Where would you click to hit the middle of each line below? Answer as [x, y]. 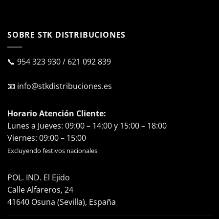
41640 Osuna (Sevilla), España [62, 202]
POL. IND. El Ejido [39, 177]
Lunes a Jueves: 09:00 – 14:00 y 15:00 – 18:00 [87, 125]
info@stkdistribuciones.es [65, 86]
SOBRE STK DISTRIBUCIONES [67, 35]
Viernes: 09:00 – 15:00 [47, 138]
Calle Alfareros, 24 [40, 189]
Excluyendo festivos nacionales [52, 150]
